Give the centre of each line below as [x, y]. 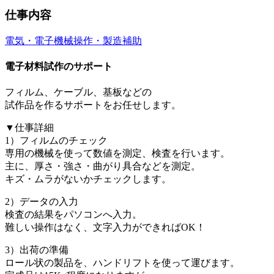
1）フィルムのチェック [56, 141]
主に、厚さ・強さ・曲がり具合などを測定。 [103, 166]
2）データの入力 [42, 202]
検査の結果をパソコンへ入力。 [73, 215]
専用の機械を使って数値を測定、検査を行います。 [117, 154]
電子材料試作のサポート [59, 66]
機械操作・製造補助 [98, 40]
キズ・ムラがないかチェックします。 [88, 179]
